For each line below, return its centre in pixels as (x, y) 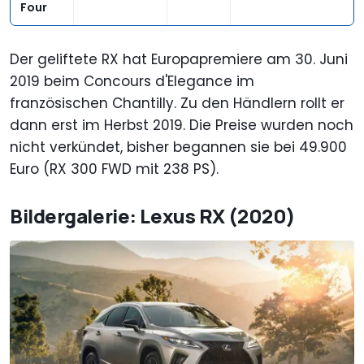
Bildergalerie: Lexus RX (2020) (153, 216)
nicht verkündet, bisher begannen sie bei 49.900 (178, 147)
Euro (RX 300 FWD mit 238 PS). (114, 169)
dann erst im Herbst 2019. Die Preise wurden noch (182, 126)
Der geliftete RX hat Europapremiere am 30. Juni (179, 60)
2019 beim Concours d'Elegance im (132, 82)
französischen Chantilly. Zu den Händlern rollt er (177, 104)
